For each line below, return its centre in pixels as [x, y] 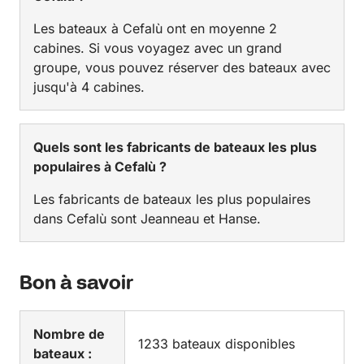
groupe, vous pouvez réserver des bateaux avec [182, 68]
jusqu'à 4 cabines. [89, 87]
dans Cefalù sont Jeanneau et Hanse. [147, 219]
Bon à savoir [76, 284]
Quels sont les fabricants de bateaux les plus [175, 147]
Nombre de [69, 334]
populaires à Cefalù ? [100, 167]
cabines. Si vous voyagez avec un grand [158, 48]
